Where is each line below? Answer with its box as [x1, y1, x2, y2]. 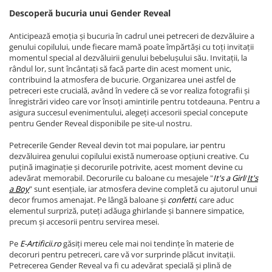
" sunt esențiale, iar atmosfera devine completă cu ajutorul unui [29, 183, 257, 195]
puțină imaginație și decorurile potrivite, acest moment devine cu [9, 161, 243, 173]
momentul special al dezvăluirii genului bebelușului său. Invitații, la [9, 52, 247, 64]
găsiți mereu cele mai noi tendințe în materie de [61, 238, 234, 250]
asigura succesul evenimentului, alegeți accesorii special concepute [9, 107, 248, 118]
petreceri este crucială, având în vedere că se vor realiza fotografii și [9, 85, 250, 97]
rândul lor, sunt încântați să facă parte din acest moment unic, [9, 63, 231, 75]
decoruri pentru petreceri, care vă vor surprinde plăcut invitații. [9, 249, 235, 260]
